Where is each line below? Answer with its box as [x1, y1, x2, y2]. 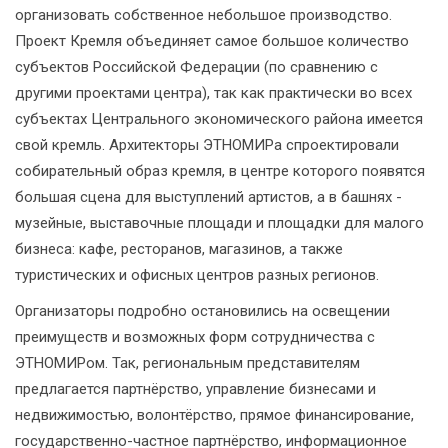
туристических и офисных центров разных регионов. [15, 266, 379, 285]
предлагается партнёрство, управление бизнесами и [15, 380, 376, 399]
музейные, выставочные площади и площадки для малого [15, 214, 424, 233]
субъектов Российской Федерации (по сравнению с [15, 58, 378, 77]
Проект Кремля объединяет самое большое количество [15, 32, 409, 51]
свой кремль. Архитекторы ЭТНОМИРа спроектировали [15, 136, 399, 155]
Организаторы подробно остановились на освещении [15, 302, 390, 321]
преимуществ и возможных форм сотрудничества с [15, 328, 375, 347]
